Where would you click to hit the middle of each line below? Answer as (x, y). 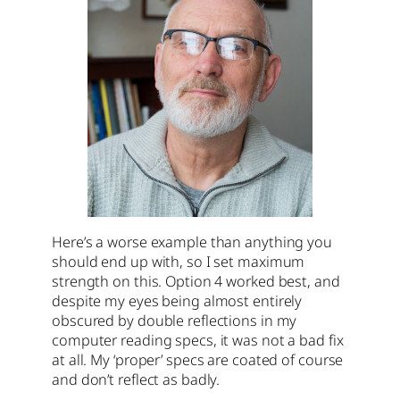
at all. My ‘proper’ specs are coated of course (198, 359)
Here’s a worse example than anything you (192, 242)
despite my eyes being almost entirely (177, 300)
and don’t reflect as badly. (136, 379)
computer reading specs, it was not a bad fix (198, 340)
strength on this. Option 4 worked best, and (196, 281)
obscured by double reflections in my (175, 320)
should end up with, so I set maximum (179, 261)
